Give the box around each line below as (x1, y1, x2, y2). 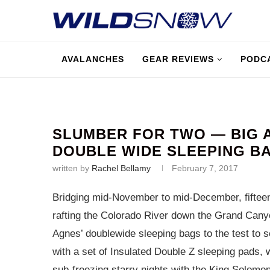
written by (52, 163, 92, 173)
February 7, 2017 (172, 163, 238, 173)
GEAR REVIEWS (142, 54, 214, 64)
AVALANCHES (61, 54, 124, 64)
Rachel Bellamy (92, 163, 151, 173)
